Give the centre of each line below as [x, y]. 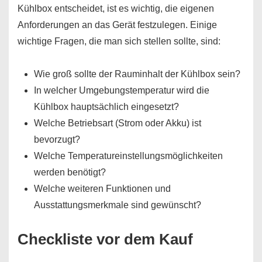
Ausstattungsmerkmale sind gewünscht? [118, 205]
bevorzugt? [57, 139]
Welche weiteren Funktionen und [102, 189]
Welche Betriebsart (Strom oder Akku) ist [118, 123]
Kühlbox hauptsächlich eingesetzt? [106, 107]
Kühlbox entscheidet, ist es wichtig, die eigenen [116, 8]
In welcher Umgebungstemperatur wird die [122, 90]
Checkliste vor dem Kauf [105, 239]
